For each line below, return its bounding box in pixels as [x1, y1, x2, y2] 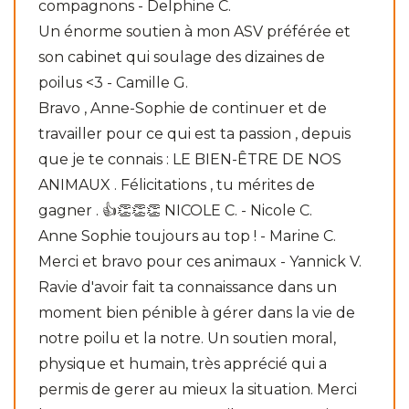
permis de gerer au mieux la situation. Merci [38, 380, 357, 398]
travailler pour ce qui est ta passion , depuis [38, 124, 351, 142]
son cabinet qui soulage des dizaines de [38, 47, 325, 66]
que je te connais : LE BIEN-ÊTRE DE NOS [38, 150, 341, 168]
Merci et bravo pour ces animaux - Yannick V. [38, 252, 362, 270]
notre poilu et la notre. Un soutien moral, [38, 329, 336, 347]
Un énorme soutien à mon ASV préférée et [38, 22, 351, 40]
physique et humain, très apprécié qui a [38, 354, 327, 372]
